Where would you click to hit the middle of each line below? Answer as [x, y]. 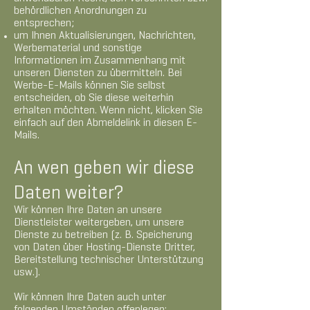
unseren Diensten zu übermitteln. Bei [98, 73]
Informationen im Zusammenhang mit [100, 61]
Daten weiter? [69, 194]
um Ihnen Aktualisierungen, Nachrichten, [105, 36]
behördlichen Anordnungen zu [80, 11]
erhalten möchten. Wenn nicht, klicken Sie [108, 111]
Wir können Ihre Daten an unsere [88, 210]
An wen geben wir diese [104, 169]
